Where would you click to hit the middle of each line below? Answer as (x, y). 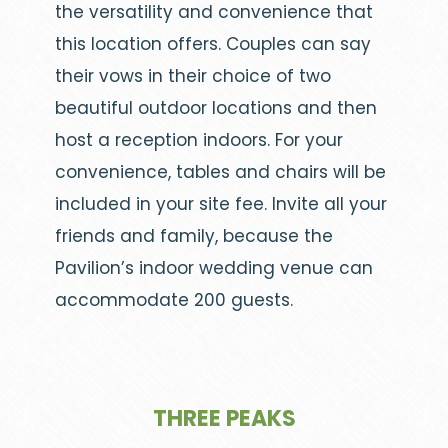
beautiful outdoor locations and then (216, 108)
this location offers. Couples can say (213, 44)
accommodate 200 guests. (174, 300)
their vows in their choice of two (193, 76)
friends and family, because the (194, 236)
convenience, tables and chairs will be (220, 172)
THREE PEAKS (224, 419)
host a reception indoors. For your (199, 140)
